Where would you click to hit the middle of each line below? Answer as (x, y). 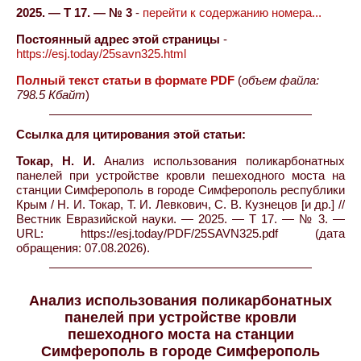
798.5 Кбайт (51, 95)
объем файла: (280, 80)
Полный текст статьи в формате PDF (125, 80)
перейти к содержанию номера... (232, 12)
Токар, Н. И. (56, 161)
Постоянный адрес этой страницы (118, 39)
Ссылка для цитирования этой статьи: (131, 134)
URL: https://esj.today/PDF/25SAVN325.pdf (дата (180, 233)
